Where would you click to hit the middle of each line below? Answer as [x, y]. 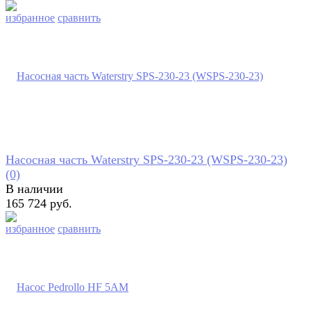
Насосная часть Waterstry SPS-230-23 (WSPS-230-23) [146, 159]
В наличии [34, 188]
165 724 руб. [39, 203]
